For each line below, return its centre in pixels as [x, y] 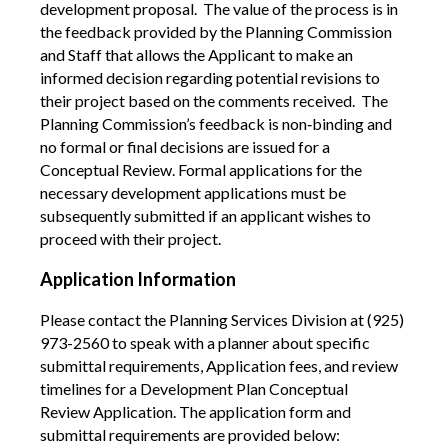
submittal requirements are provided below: [190, 434]
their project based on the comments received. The [214, 100]
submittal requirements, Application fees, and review [219, 365]
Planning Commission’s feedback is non [173, 123]
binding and [352, 123]
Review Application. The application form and [195, 411]
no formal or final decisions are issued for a [185, 146]
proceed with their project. [130, 238]
